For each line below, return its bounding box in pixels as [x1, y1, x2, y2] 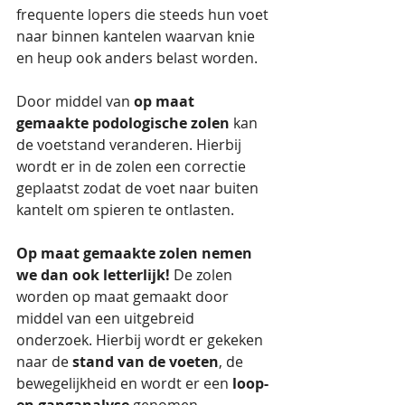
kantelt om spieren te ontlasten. [16, 199, 234, 220]
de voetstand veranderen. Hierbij [16, 134, 245, 155]
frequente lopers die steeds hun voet [16, 4, 272, 24]
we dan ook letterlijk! [16, 264, 170, 285]
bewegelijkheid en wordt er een [16, 372, 232, 393]
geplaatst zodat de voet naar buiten [16, 177, 262, 198]
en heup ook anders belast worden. [16, 47, 258, 68]
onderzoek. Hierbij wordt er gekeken [16, 329, 267, 350]
